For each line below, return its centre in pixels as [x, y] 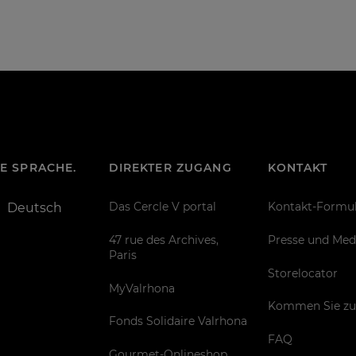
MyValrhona [141, 288]
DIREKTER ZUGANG [170, 168]
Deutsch [35, 208]
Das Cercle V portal [162, 207]
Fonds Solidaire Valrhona [178, 321]
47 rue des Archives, [163, 240]
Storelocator [302, 273]
